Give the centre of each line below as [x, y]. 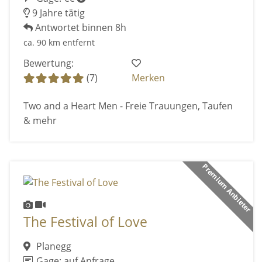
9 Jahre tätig [57, 13]
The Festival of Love [85, 222]
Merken [149, 78]
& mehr [40, 120]
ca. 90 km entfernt [59, 42]
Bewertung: [48, 63]
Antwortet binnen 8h [79, 27]
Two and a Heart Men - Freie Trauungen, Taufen [128, 106]
